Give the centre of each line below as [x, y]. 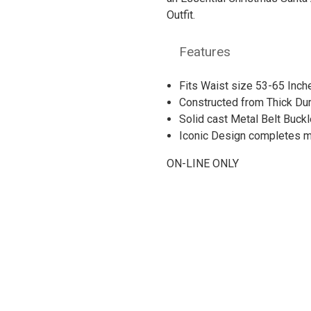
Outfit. [181, 15]
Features [205, 51]
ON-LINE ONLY [203, 163]
